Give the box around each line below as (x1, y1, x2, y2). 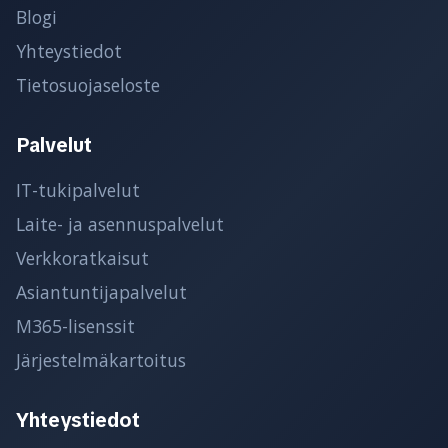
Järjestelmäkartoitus (16, 347, 186, 372)
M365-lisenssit (16, 313, 135, 338)
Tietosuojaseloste (16, 72, 160, 97)
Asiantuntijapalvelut (16, 279, 187, 304)
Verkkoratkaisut (16, 245, 149, 270)
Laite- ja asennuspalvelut (16, 211, 224, 236)
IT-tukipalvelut (16, 177, 140, 202)
